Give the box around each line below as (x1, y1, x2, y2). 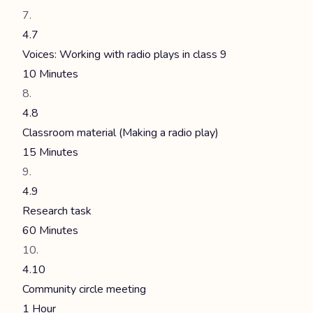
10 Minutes (22, 66, 78, 82)
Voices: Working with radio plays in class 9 (22, 47, 227, 62)
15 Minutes (22, 145, 78, 160)
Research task (22, 203, 92, 219)
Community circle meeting (22, 282, 146, 297)
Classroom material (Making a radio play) (22, 125, 219, 140)
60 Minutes (22, 223, 78, 238)
